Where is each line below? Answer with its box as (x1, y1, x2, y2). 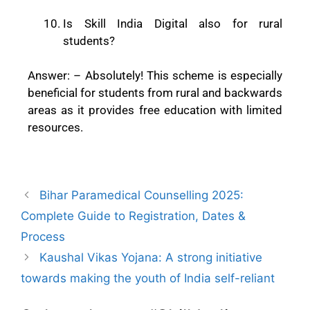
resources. (28, 120, 83, 135)
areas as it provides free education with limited (28, 103, 282, 118)
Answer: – (28, 69, 85, 83)
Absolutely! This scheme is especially (84, 69, 283, 83)
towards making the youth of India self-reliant (21, 271, 275, 285)
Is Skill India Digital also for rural (63, 16, 282, 30)
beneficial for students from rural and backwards (28, 86, 282, 100)
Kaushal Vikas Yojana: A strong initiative (39, 250, 263, 264)
